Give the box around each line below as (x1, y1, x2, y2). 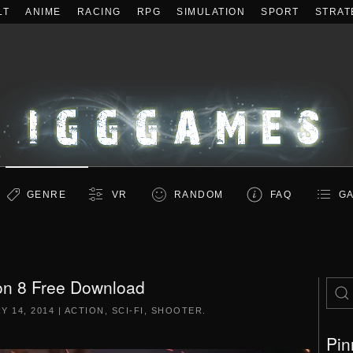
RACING (76, 6, 121, 17)
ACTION (64, 306, 105, 315)
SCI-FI (111, 306, 144, 315)
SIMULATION (176, 6, 245, 17)
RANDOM (173, 189, 224, 200)
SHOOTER (150, 306, 203, 315)
